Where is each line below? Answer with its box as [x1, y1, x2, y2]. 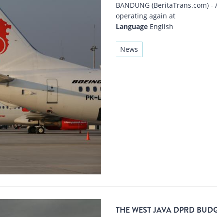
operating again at [116, 11, 175, 21]
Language [116, 22, 148, 31]
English [148, 22, 173, 31]
